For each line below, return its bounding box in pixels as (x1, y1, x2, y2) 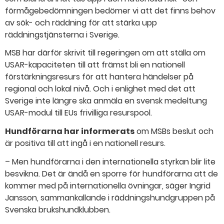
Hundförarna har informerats (5, 125, 134, 137)
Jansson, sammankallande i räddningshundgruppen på (5, 192, 215, 204)
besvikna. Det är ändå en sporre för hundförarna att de (5, 168, 218, 180)
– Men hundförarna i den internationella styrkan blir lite (5, 156, 215, 168)
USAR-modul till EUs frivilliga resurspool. (5, 107, 152, 119)
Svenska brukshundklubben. (5, 204, 110, 216)
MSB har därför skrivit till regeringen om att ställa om (5, 47, 205, 59)
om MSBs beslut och (134, 125, 213, 137)
